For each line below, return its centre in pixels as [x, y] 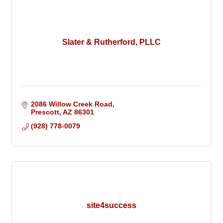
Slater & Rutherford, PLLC [111, 42]
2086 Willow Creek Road [71, 104]
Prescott [45, 112]
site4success [111, 206]
